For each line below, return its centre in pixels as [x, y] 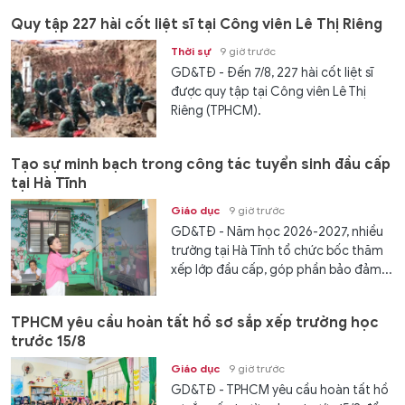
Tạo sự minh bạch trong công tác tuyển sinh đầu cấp [201, 164]
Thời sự [191, 52]
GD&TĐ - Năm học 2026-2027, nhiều [278, 231]
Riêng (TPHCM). [217, 111]
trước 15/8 [48, 341]
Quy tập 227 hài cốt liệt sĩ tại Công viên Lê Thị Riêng [197, 25]
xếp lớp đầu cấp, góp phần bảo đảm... [282, 269]
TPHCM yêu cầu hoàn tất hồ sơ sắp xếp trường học [195, 322]
